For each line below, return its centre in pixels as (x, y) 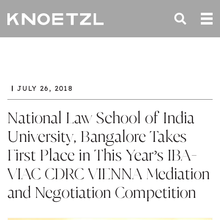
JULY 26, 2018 (45, 88)
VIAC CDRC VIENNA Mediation (109, 175)
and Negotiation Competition (102, 193)
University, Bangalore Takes (97, 137)
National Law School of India (101, 119)
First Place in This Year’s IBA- (102, 156)
